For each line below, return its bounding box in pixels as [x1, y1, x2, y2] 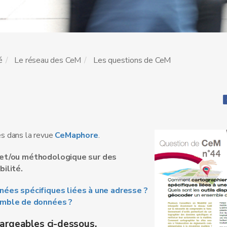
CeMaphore [55, 130, 98, 141]
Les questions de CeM [91, 55, 171, 66]
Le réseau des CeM [14, 55, 82, 66]
